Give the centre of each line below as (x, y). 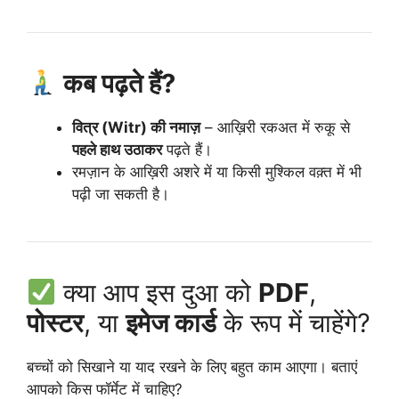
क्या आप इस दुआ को (158, 292)
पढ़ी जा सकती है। (121, 194)
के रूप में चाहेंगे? (293, 322)
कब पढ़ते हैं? (120, 83)
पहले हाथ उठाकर (117, 149)
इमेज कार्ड (171, 322)
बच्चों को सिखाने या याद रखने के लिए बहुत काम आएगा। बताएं (192, 366)
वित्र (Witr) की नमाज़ (136, 127)
